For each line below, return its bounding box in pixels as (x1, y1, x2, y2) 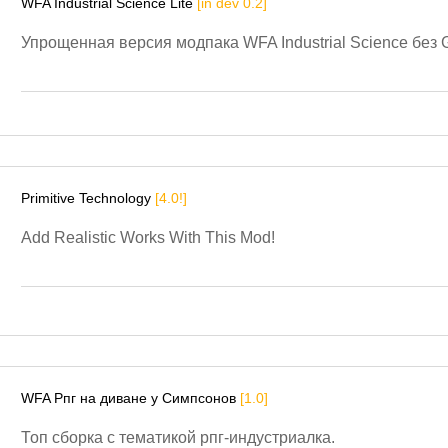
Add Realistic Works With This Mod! (21, 228, 275, 246)
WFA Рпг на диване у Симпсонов (21, 389, 240, 406)
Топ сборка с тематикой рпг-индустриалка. (21, 428, 335, 446)
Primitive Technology (21, 189, 155, 206)
